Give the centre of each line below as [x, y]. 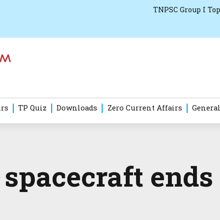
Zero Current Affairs [145, 108]
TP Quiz [32, 108]
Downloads [77, 108]
